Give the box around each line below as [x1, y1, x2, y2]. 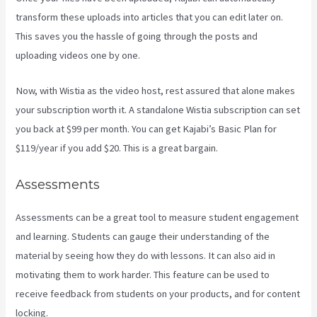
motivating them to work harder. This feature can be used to [16, 267, 270, 281]
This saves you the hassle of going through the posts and [16, 30, 258, 43]
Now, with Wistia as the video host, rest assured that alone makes [16, 84, 296, 98]
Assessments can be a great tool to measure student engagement [16, 210, 299, 224]
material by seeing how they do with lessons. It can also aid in [16, 248, 276, 262]
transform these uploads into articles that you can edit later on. [16, 11, 284, 24]
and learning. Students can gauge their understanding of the [16, 229, 270, 243]
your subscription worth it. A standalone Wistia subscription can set [16, 103, 301, 117]
